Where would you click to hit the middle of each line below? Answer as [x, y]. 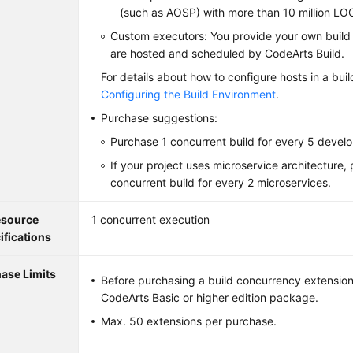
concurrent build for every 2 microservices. [221, 182]
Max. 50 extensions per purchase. [189, 321]
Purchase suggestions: [160, 118]
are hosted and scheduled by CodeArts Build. [228, 53]
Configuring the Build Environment [189, 94]
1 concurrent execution [151, 219]
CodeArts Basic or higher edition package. [210, 297]
